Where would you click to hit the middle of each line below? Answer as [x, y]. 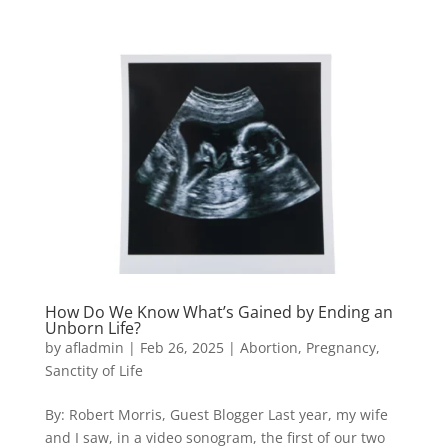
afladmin [94, 347]
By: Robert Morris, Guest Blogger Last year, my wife [216, 414]
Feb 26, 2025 [181, 347]
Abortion [268, 347]
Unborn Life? [92, 327]
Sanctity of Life [93, 370]
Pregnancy [340, 347]
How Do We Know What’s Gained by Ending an [218, 311]
